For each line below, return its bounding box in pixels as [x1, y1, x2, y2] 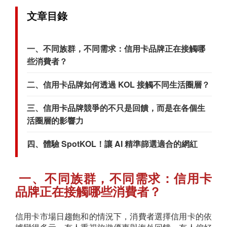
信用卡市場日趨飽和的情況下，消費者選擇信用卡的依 [15, 212, 212, 221]
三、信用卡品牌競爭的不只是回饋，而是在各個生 [27, 102, 205, 114]
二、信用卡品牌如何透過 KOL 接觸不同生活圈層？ [27, 79, 210, 91]
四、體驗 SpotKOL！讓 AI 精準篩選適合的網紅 [27, 138, 198, 150]
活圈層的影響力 [27, 115, 84, 127]
